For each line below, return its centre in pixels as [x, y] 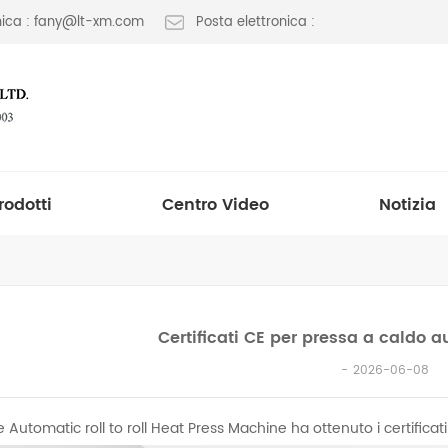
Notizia [407, 205]
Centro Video [215, 205]
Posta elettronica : [255, 23]
